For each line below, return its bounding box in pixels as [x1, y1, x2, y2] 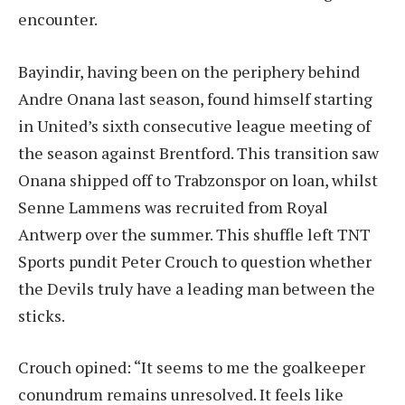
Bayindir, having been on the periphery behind [18, 60, 360, 82]
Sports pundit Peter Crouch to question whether [18, 250, 372, 272]
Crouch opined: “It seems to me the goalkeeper [18, 356, 365, 379]
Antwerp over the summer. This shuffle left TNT [18, 222, 371, 245]
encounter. [18, 7, 98, 30]
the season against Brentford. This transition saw [18, 141, 379, 164]
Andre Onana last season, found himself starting [18, 87, 372, 109]
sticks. [18, 304, 65, 326]
